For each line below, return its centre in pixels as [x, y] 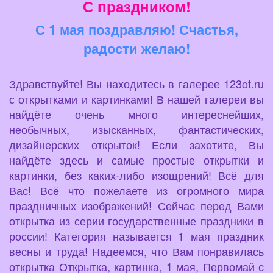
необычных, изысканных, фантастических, [136, 129]
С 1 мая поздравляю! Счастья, [136, 30]
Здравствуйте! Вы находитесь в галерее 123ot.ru [136, 84]
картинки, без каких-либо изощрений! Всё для [136, 175]
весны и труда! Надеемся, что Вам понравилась [136, 251]
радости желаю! [136, 48]
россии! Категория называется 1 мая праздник [136, 236]
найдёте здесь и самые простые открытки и [136, 160]
